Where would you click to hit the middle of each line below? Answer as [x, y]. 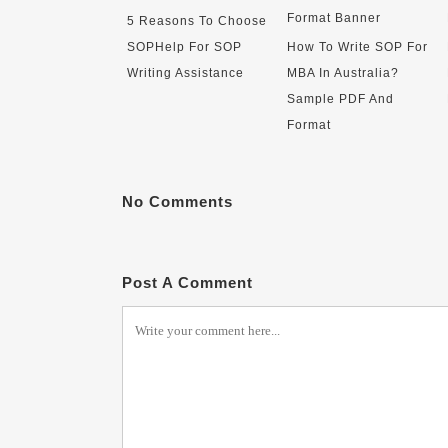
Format [309, 125]
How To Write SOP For [357, 47]
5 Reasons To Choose [197, 21]
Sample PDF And [340, 99]
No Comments [177, 201]
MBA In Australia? [343, 73]
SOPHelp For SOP [184, 47]
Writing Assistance [185, 73]
